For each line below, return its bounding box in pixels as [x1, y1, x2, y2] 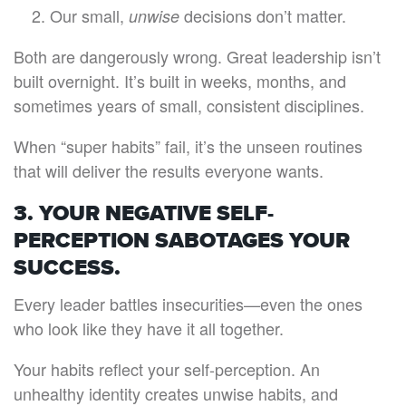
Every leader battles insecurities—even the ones [14, 292, 362, 315]
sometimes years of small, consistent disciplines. [14, 93, 364, 117]
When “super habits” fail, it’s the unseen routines [14, 134, 362, 158]
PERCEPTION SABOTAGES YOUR [14, 224, 350, 256]
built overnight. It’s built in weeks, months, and [14, 69, 346, 92]
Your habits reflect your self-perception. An [14, 357, 320, 381]
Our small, [50, 4, 129, 27]
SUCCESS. [14, 251, 121, 284]
